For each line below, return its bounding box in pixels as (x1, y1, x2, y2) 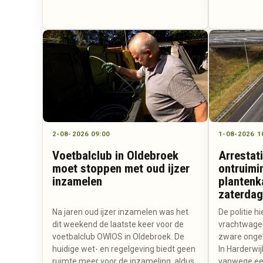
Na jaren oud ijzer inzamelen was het (52, 207, 188, 217)
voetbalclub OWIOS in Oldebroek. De (52, 232, 184, 242)
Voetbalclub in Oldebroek (52, 149, 178, 163)
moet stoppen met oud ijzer (52, 161, 190, 176)
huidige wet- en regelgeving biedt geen (52, 244, 195, 254)
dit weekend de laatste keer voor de (52, 220, 184, 230)
